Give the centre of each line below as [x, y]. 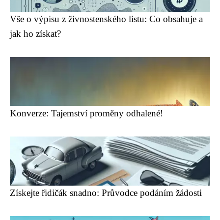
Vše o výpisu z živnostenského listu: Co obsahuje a [106, 19]
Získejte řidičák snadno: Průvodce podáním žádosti [106, 193]
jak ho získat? [35, 34]
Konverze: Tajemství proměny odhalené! [86, 113]
